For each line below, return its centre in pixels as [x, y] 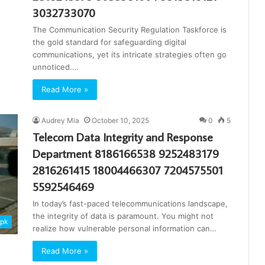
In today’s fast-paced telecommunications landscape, [130, 204]
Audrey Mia [60, 121]
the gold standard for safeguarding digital [109, 42]
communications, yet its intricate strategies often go [130, 55]
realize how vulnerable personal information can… [125, 229]
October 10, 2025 [120, 121]
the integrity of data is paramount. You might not [123, 216]
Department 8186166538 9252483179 [126, 153]
